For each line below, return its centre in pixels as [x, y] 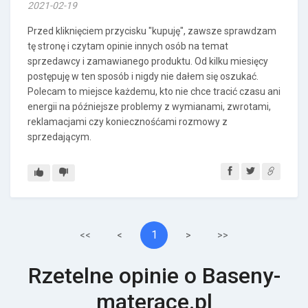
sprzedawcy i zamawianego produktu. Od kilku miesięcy [148, 61]
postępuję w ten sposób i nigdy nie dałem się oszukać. [143, 76]
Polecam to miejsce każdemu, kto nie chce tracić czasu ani [154, 91]
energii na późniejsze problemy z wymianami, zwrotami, [149, 107]
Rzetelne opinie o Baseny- [154, 276]
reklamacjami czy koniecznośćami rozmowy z [128, 122]
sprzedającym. [59, 137]
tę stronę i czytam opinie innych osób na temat [128, 46]
